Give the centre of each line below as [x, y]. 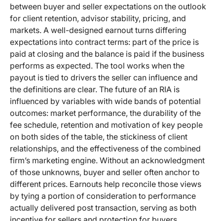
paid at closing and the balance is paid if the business [107, 54]
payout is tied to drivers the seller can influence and [104, 78]
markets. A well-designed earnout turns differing [98, 30]
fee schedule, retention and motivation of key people [106, 125]
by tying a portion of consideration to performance [103, 196]
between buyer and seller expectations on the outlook [108, 7]
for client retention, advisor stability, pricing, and [98, 18]
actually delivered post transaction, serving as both [103, 208]
